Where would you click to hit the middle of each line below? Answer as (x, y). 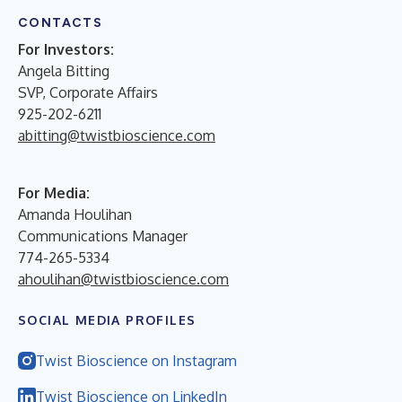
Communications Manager (103, 236)
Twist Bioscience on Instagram (136, 360)
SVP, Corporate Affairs (88, 92)
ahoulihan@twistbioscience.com (123, 279)
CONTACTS (61, 22)
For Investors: (66, 49)
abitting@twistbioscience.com (117, 135)
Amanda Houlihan (75, 214)
